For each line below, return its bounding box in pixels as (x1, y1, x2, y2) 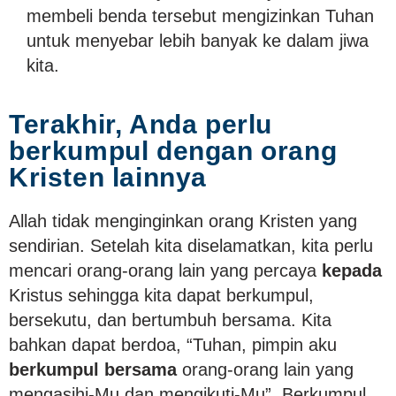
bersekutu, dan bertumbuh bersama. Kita (9, 309, 331, 330)
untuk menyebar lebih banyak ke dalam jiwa (27, 30, 369, 50)
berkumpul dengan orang (9, 135, 338, 165)
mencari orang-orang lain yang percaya (9, 260, 322, 280)
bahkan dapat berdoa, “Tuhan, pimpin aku (9, 334, 337, 354)
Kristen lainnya (9, 162, 208, 192)
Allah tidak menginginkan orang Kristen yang (9, 210, 357, 231)
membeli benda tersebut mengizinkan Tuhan (27, 5, 374, 26)
